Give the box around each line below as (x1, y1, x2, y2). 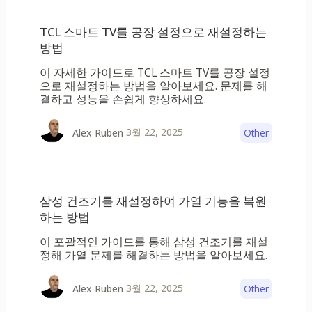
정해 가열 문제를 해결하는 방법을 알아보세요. (40, 247, 267, 263)
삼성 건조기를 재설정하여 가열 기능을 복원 (40, 192, 267, 209)
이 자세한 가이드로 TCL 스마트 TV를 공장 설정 (40, 65, 270, 81)
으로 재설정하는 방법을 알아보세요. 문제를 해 (40, 78, 267, 94)
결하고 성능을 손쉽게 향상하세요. (40, 91, 206, 107)
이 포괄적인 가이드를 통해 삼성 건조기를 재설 (40, 234, 268, 250)
